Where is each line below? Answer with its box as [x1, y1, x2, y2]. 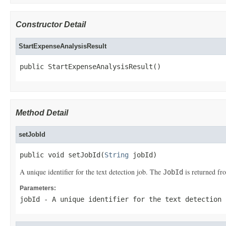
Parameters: [20, 185, 56, 192]
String [104, 151, 129, 159]
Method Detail [16, 108, 68, 117]
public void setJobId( [20, 151, 104, 159]
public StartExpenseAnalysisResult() [20, 63, 161, 71]
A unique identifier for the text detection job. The [20, 167, 163, 177]
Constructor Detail [16, 20, 86, 29]
